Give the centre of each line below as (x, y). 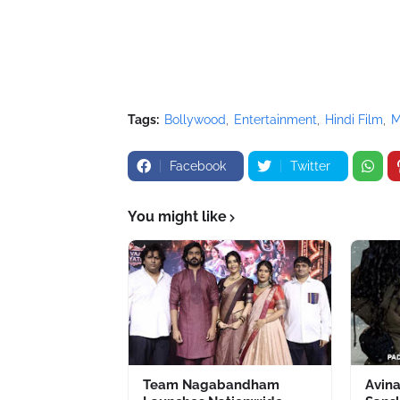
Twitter (310, 166)
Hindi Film (354, 120)
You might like (177, 217)
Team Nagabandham (211, 385)
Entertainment (275, 120)
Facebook (198, 166)
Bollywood (195, 120)
